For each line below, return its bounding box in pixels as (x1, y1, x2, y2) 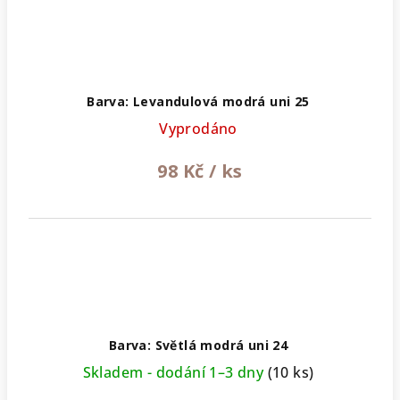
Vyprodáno (159, 118, 237, 138)
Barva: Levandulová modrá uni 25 (87, 92, 310, 110)
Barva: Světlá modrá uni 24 (108, 336, 288, 354)
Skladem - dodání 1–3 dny (82, 362, 268, 382)
